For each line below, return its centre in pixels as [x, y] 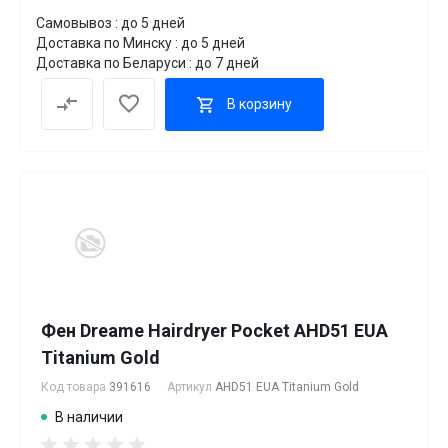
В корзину [259, 104]
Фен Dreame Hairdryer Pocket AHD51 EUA [214, 330]
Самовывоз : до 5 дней [110, 22]
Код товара [75, 386]
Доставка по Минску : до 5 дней [140, 42]
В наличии [89, 416]
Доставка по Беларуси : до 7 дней [147, 62]
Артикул [191, 386]
